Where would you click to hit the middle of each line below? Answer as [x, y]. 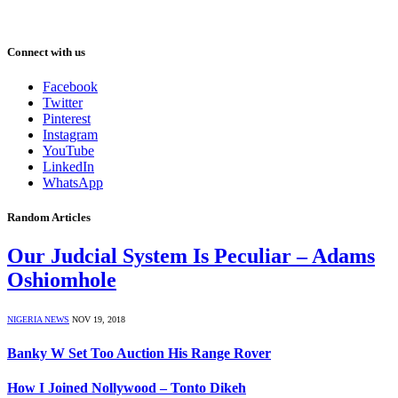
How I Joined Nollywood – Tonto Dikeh [127, 387]
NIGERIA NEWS [38, 320]
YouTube [68, 151]
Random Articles [49, 218]
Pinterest [67, 119]
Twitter [63, 103]
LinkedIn [68, 167]
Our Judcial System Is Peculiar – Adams [191, 256]
